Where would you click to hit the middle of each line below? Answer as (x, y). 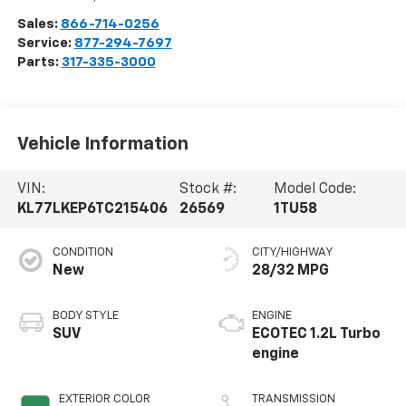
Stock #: (208, 190)
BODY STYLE (85, 316)
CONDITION (82, 252)
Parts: (39, 62)
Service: (45, 43)
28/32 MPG (290, 271)
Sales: (39, 24)
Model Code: (314, 190)
